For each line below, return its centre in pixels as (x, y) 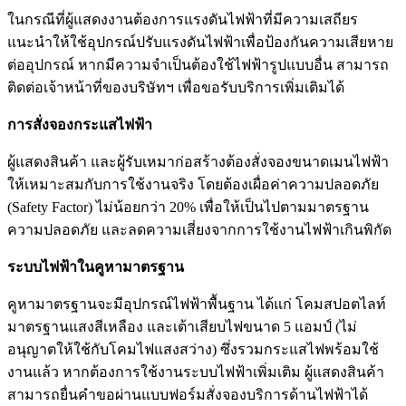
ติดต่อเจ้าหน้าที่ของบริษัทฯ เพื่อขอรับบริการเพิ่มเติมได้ (176, 88)
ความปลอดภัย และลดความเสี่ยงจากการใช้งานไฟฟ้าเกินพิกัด (199, 230)
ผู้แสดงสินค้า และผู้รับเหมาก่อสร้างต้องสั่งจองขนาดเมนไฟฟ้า (198, 162)
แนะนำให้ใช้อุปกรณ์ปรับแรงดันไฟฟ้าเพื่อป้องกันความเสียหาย (200, 43)
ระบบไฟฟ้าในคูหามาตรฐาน (96, 267)
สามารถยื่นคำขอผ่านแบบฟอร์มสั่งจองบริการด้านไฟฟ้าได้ (188, 395)
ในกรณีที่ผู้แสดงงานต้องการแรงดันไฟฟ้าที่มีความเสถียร (183, 20)
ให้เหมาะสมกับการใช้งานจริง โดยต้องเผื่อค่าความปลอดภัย (193, 185)
